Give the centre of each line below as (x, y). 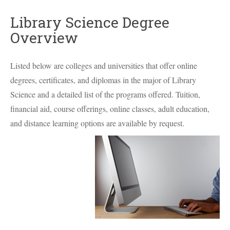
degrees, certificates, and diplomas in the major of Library (103, 80)
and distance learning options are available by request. (97, 123)
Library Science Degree (90, 22)
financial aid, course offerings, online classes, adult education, (110, 109)
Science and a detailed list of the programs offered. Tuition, (105, 94)
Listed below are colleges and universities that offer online (104, 65)
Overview (44, 38)
